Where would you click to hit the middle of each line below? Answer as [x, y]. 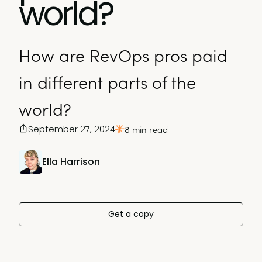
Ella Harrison [71, 162]
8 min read [146, 129]
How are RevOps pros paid [123, 55]
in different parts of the [107, 82]
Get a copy [131, 214]
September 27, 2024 [72, 129]
